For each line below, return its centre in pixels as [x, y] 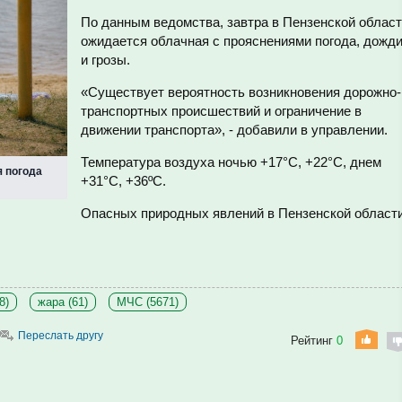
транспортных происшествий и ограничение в [221, 111]
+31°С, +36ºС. [123, 181]
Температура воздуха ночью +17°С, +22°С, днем [231, 162]
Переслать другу [61, 336]
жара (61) [63, 302]
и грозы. [105, 60]
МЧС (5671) [148, 302]
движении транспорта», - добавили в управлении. [234, 130]
